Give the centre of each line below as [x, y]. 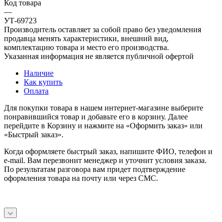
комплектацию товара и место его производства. [86, 47]
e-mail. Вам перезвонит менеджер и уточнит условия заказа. [105, 160]
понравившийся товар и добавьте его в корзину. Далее [96, 116]
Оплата [36, 91]
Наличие [39, 73]
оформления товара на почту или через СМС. [81, 178]
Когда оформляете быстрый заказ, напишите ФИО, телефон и [108, 151]
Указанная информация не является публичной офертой [99, 56]
